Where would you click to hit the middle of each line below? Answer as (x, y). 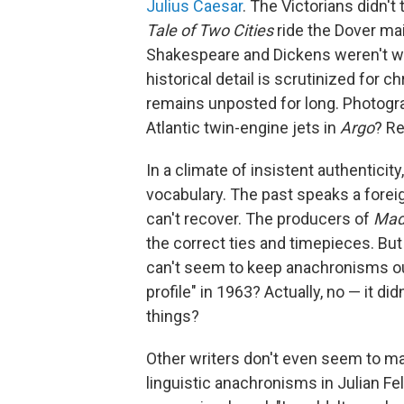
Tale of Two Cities (211, 30)
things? (173, 316)
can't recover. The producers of (260, 219)
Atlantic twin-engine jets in (243, 128)
